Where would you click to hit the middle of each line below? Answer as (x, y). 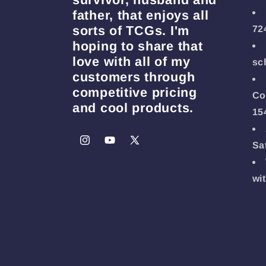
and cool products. (133, 108)
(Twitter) (147, 161)
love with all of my (132, 61)
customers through (134, 77)
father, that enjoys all (141, 15)
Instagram (100, 146)
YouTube (123, 146)
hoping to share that (138, 46)
